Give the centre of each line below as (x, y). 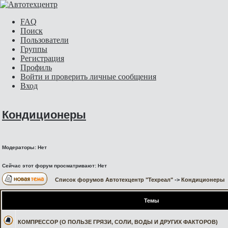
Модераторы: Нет (24, 148)
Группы (34, 49)
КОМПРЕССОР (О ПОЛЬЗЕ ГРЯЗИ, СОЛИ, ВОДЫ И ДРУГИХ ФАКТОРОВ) (118, 222)
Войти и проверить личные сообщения (88, 77)
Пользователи (45, 40)
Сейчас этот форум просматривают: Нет (54, 166)
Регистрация (42, 58)
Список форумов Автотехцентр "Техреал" (114, 180)
